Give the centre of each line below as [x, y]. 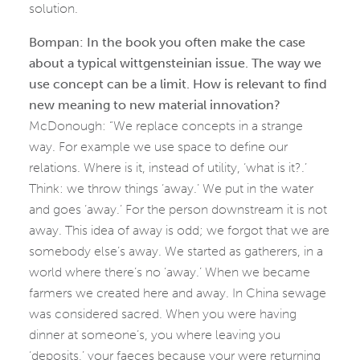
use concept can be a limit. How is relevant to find [178, 84]
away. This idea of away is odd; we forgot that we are [179, 230]
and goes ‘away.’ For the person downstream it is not [178, 209]
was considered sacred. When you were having [163, 314]
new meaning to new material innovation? [155, 105]
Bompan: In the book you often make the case [167, 42]
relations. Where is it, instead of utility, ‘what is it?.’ [168, 168]
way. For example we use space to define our [158, 147]
